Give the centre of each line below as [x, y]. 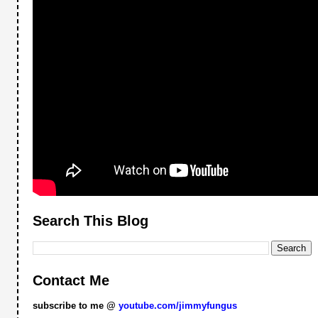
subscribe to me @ [75, 306]
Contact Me [71, 280]
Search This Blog [91, 220]
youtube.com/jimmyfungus [177, 306]
